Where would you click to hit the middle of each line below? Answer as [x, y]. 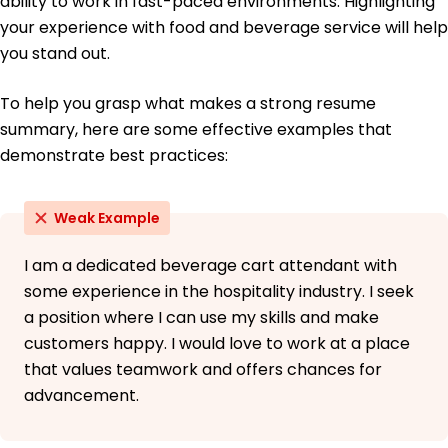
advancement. [81, 396]
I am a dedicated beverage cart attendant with [210, 266]
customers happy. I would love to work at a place [217, 344]
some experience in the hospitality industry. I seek [219, 292]
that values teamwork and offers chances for [203, 370]
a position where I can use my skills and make [201, 318]
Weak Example [107, 218]
